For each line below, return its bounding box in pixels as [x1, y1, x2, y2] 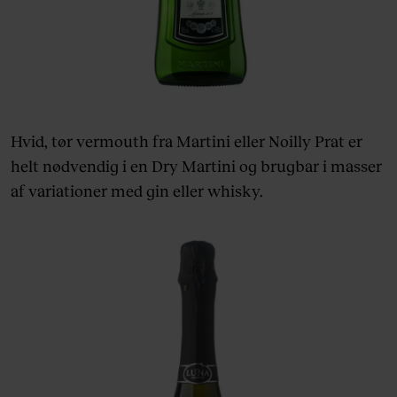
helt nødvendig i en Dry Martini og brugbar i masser [11, 156, 382, 176]
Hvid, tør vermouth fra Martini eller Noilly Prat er [11, 131, 362, 152]
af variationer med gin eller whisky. [11, 181, 262, 201]
